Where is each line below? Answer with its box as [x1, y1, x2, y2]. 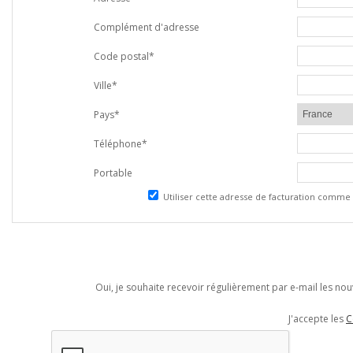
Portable [94, 166, 132, 180]
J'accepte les [288, 312, 346, 325]
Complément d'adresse [94, 20, 199, 34]
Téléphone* [94, 137, 147, 150]
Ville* [94, 79, 117, 92]
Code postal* [94, 50, 154, 63]
